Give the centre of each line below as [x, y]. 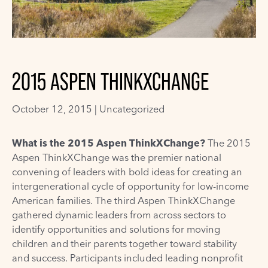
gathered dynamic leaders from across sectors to [119, 215]
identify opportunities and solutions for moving [116, 229]
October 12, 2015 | [56, 109]
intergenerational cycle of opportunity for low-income [130, 186]
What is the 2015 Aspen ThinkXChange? [109, 143]
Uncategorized [132, 109]
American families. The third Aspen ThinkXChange [124, 201]
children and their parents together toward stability [124, 244]
